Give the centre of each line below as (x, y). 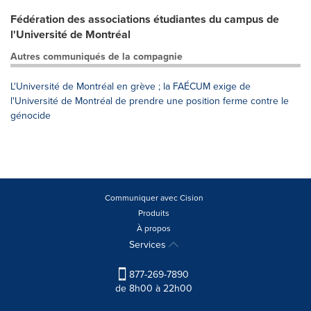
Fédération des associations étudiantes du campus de (145, 19)
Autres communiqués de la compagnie (96, 57)
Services (149, 245)
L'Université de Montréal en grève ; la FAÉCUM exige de (131, 86)
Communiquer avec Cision (154, 198)
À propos (154, 228)
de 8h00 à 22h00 (154, 289)
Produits (154, 213)
